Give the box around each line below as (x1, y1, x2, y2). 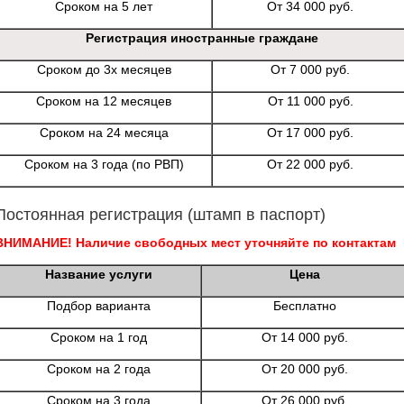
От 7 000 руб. (271, 61, 350, 77)
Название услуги (44, 266, 152, 281)
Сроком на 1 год (50, 329, 147, 344)
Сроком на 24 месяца (39, 124, 169, 140)
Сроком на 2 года (46, 361, 151, 376)
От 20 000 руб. (262, 361, 348, 376)
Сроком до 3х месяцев (36, 61, 171, 77)
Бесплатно (273, 298, 336, 313)
